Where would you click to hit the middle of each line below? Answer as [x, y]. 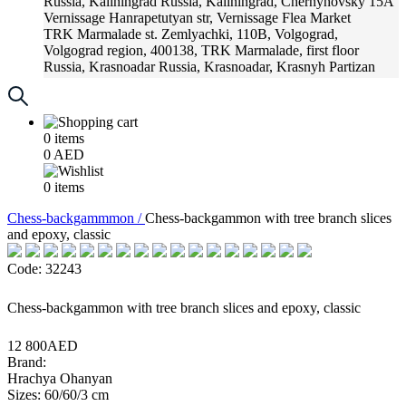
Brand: [27, 362]
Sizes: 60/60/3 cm [58, 395]
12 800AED [43, 346]
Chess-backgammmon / [76, 218]
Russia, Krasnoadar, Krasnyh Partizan [267, 67]
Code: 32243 [44, 269]
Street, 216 [74, 83]
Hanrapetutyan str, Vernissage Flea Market [230, 18]
